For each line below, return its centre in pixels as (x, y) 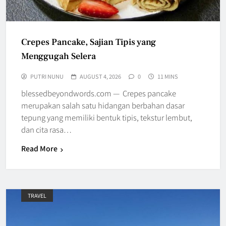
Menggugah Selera (59, 56)
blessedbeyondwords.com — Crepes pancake (99, 93)
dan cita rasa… (46, 130)
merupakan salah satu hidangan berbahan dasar (103, 105)
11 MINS (168, 76)
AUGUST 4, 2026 (100, 76)
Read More (39, 149)
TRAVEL (37, 196)
